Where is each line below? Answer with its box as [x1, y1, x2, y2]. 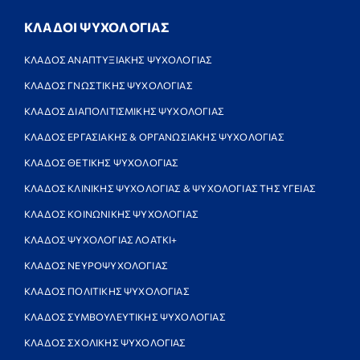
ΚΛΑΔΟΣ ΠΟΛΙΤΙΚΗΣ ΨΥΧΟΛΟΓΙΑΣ [23, 284, 190, 297]
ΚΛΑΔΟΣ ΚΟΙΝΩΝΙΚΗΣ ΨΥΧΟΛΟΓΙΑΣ [23, 207, 199, 219]
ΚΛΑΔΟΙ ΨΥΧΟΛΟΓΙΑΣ [23, 18, 170, 35]
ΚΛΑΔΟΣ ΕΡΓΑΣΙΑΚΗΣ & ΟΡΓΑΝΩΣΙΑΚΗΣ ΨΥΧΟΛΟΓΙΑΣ [23, 130, 284, 142]
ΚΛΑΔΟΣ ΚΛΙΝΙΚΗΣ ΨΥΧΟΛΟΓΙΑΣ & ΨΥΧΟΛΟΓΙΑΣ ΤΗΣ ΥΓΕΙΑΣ [23, 182, 316, 194]
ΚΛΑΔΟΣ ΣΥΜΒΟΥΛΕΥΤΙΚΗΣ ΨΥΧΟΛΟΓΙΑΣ [23, 310, 226, 322]
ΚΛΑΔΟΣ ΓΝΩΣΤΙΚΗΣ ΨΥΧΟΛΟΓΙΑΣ [23, 79, 193, 91]
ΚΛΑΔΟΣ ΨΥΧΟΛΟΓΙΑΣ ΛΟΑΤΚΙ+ [23, 233, 178, 245]
